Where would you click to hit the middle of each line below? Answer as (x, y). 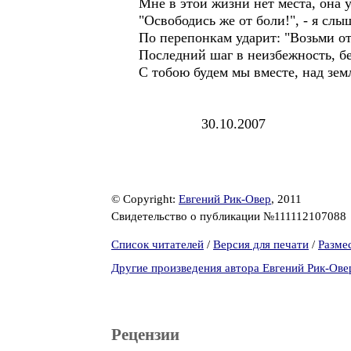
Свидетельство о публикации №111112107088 (230, 216)
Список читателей (157, 244)
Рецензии (145, 335)
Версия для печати (261, 244)
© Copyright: (145, 199)
